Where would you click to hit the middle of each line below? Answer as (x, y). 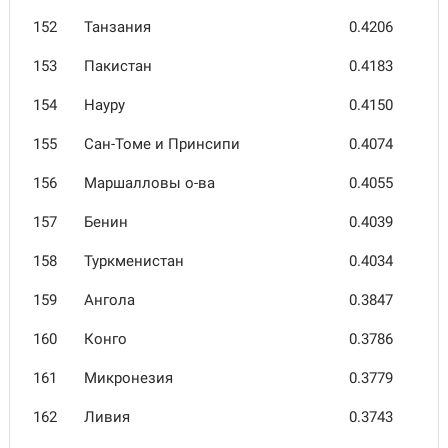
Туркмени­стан (134, 261)
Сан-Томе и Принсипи (162, 144)
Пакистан (118, 66)
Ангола (109, 300)
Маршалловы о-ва (149, 183)
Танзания (117, 27)
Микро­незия (128, 378)
